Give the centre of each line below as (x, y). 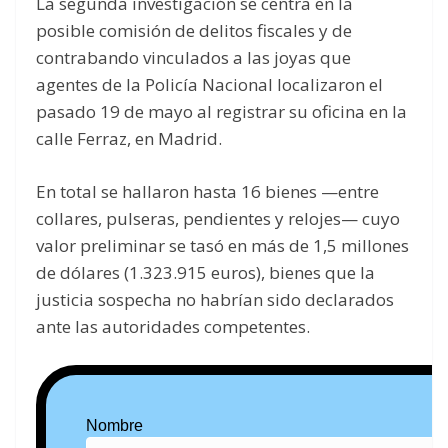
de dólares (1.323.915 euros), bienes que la (205, 272)
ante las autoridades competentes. (173, 326)
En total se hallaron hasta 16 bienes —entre (207, 191)
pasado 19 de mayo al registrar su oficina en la (221, 112)
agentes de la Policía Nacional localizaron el (209, 85)
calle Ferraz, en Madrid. (129, 139)
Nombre (114, 426)
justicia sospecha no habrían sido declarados (215, 299)
